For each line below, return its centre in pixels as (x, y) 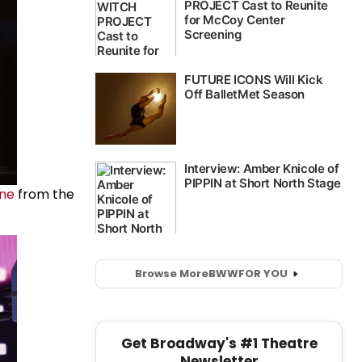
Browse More (171, 274)
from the (44, 195)
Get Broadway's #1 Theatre (219, 343)
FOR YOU (263, 274)
